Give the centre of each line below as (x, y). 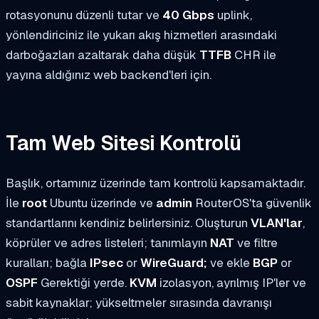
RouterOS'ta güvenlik (252, 203)
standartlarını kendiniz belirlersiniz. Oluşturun (128, 223)
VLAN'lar (277, 223)
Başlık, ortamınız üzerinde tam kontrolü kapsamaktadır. (156, 183)
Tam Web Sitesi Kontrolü (124, 143)
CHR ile (254, 55)
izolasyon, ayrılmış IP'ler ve (231, 282)
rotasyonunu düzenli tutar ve (84, 15)
